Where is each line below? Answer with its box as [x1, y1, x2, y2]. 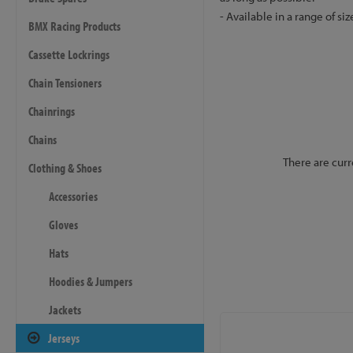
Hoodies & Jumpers [49, 273, 132, 289]
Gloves [49, 217, 78, 232]
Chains [28, 132, 57, 147]
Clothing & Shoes [28, 160, 102, 176]
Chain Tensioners [28, 75, 102, 91]
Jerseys [48, 330, 80, 346]
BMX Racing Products [28, 18, 121, 34]
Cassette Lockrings [28, 46, 110, 62]
